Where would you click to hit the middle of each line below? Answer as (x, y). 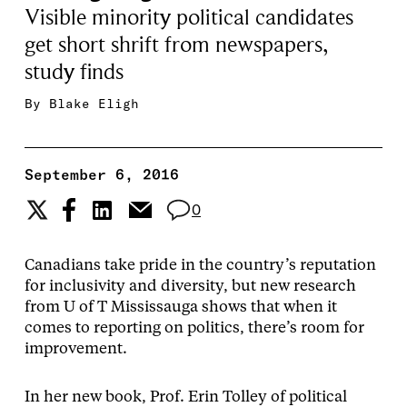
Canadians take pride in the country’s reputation (200, 265)
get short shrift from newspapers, (176, 45)
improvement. (75, 349)
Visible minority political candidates (189, 17)
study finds (74, 72)
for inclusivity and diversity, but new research (190, 286)
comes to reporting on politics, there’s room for (194, 328)
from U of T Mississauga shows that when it (180, 307)
